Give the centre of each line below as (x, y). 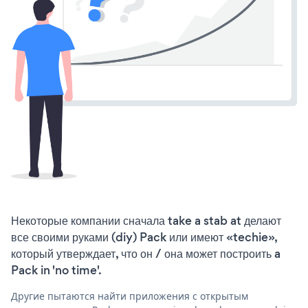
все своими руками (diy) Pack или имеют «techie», (144, 238)
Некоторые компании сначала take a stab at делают (146, 221)
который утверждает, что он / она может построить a (146, 254)
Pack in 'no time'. (56, 271)
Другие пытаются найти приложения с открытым (130, 296)
